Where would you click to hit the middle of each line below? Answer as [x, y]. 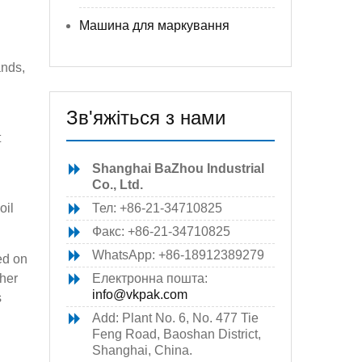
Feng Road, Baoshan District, [177, 334]
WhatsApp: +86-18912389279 [178, 255]
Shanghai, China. [142, 350]
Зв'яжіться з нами [146, 118]
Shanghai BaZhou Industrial [178, 168]
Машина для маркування [154, 25]
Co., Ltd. [118, 185]
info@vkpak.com [140, 295]
